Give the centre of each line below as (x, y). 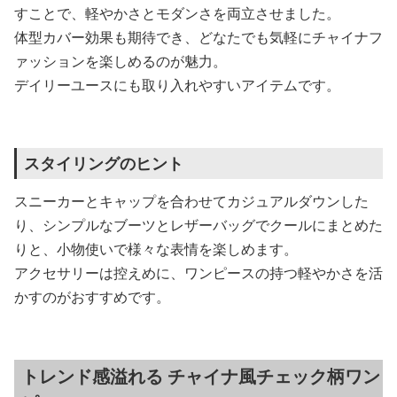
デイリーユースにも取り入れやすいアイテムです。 (177, 85)
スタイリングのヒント (104, 163)
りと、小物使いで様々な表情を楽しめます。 (156, 249)
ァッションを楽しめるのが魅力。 (121, 61)
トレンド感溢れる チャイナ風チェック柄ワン (201, 376)
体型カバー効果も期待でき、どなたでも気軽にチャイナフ (198, 37)
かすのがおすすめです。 (92, 297)
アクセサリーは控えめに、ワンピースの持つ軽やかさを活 (198, 273)
